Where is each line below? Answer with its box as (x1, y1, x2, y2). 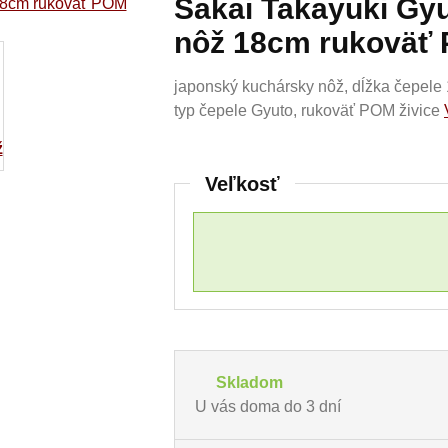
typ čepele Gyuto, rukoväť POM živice (174, 102, 444, 119)
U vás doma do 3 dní (195, 398, 341, 415)
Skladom (216, 374, 283, 391)
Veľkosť (205, 173, 280, 195)
